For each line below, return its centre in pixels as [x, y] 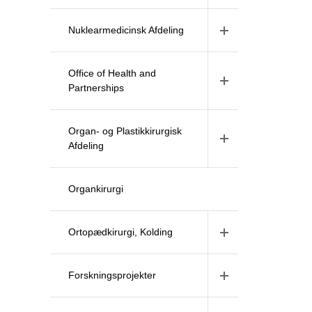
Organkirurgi [96, 189]
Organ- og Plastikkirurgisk [125, 131]
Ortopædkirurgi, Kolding [120, 232]
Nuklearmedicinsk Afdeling [126, 30]
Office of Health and [112, 73]
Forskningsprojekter [112, 275]
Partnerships [96, 88]
